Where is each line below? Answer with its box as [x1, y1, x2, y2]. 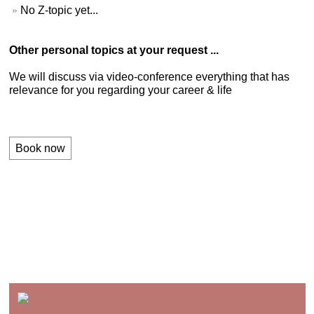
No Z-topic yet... [20, 4, 98, 16]
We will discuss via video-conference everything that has [8, 70, 289, 83]
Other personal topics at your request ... [8, 43, 219, 56]
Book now [15, 142, 65, 155]
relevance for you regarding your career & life [8, 83, 232, 96]
